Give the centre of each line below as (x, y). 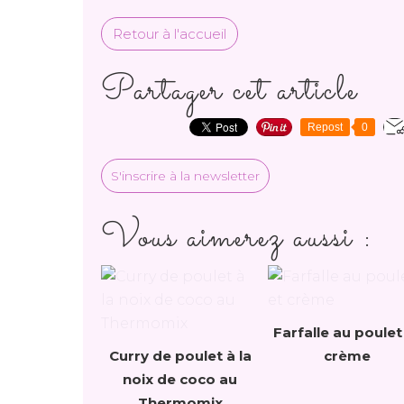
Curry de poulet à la (180, 356)
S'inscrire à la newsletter (185, 176)
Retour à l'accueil (170, 34)
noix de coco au (180, 379)
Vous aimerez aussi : (237, 238)
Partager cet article (230, 91)
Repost (325, 127)
